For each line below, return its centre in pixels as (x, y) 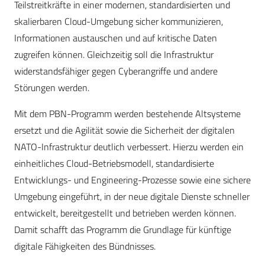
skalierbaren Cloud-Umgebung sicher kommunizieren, (119, 22)
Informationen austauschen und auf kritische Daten (116, 38)
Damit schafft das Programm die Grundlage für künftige (123, 230)
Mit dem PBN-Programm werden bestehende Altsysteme (127, 114)
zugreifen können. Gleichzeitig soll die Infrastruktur (114, 55)
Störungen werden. (52, 88)
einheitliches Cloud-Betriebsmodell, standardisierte (114, 164)
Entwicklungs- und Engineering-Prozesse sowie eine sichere (132, 180)
